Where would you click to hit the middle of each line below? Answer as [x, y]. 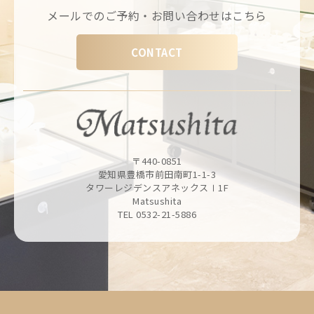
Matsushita [157, 200]
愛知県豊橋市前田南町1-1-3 [157, 174]
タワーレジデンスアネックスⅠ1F [157, 187]
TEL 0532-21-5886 [157, 214]
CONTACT [157, 52]
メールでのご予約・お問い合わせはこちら [157, 15]
